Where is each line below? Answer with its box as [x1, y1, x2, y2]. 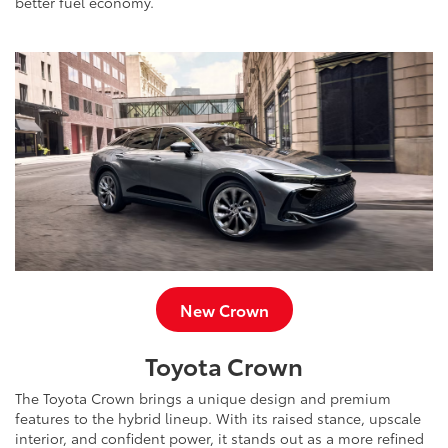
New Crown [179, 298, 269, 322]
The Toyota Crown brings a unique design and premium [15, 388, 391, 409]
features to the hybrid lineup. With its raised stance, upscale [15, 408, 421, 429]
